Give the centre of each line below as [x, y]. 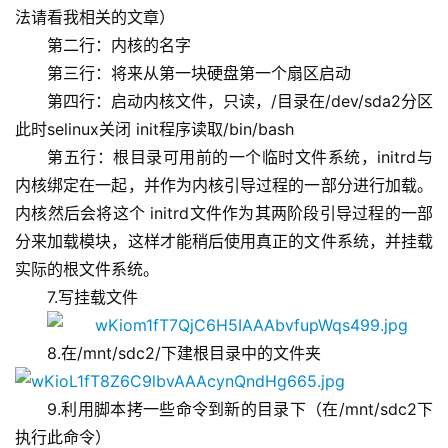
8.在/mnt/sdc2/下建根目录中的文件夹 [184, 353]
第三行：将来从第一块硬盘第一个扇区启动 [199, 73]
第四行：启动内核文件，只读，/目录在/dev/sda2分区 [240, 101]
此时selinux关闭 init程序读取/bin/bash [154, 129]
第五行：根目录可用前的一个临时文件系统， [212, 157]
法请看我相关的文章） [95, 17]
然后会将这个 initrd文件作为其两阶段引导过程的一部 [240, 213]
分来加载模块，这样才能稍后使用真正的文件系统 [192, 241]
